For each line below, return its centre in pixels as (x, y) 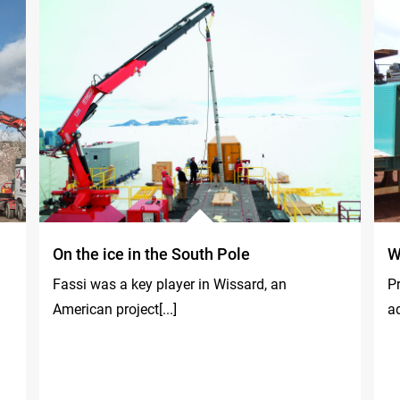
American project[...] (115, 309)
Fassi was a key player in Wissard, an (170, 284)
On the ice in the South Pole (151, 254)
